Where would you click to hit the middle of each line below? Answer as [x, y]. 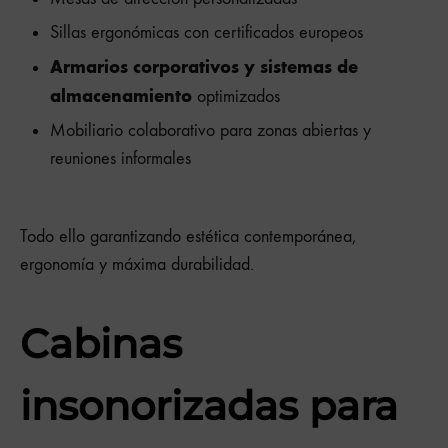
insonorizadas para [209, 405]
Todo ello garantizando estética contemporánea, [188, 237]
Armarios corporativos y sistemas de [204, 67]
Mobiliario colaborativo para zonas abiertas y [210, 131]
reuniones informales [120, 159]
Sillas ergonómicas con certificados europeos [206, 33]
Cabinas [101, 343]
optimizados [236, 97]
